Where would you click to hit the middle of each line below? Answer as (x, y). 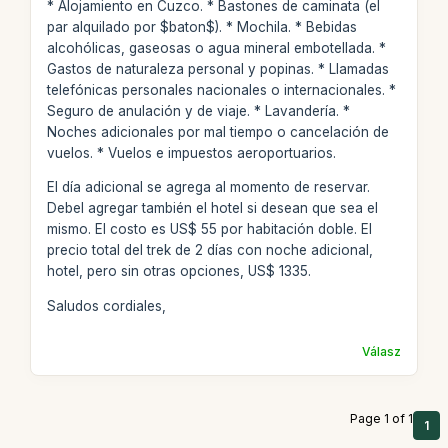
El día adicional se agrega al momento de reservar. (208, 187)
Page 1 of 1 (381, 418)
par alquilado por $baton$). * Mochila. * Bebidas (201, 26)
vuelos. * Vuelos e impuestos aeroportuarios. (191, 152)
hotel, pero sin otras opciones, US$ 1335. (178, 271)
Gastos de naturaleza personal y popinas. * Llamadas (217, 68)
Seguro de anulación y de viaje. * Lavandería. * (198, 110)
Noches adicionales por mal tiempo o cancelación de (217, 131)
